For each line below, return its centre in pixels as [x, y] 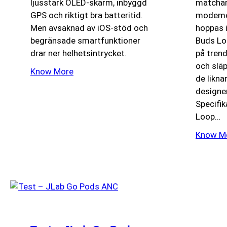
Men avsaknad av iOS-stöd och [89, 28]
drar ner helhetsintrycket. [79, 53]
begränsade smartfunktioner [85, 41]
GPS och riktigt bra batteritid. [87, 15]
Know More [52, 71]
